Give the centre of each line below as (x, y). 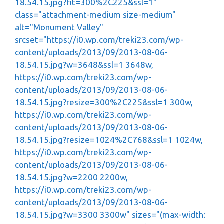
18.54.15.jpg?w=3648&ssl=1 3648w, (84, 65)
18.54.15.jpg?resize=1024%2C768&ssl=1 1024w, (109, 140)
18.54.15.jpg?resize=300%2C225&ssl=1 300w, (104, 102)
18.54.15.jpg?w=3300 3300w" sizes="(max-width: (110, 215)
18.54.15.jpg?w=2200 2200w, (71, 177)
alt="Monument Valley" (59, 27)
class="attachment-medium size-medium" (95, 15)
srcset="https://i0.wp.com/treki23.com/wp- (99, 40)
